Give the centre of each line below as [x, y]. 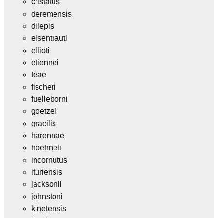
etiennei [45, 62]
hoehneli [46, 147]
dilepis [43, 26]
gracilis [44, 123]
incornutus [49, 160]
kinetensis [49, 208]
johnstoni [47, 196]
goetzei [44, 111]
